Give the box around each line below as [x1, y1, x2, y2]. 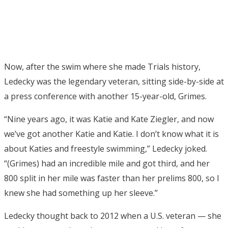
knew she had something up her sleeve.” [4, 187, 158, 198]
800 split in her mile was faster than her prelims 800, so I [4, 172, 219, 184]
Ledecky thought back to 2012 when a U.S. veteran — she [4, 210, 221, 221]
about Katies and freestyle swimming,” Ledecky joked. [4, 142, 207, 154]
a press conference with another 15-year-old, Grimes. [4, 90, 207, 102]
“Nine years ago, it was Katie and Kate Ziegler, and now [4, 113, 214, 125]
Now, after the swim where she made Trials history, [4, 61, 201, 72]
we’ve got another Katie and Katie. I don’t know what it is [4, 128, 219, 139]
